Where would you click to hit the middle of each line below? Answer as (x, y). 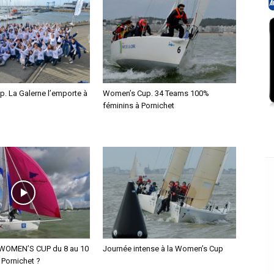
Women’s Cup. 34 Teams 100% (156, 93)
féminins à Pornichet (139, 106)
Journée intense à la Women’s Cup (163, 249)
